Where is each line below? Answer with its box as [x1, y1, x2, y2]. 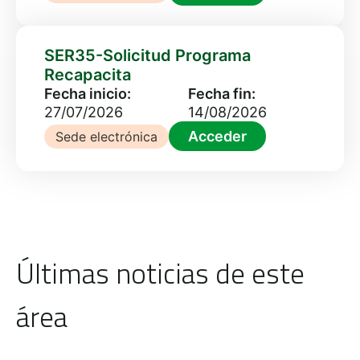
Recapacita [44, 65, 131, 84]
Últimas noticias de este [16, 252, 305, 295]
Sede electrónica [55, 128, 157, 145]
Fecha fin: [188, 85, 256, 102]
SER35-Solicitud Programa [44, 46, 251, 65]
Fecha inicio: [44, 85, 131, 102]
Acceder [188, 128, 247, 145]
